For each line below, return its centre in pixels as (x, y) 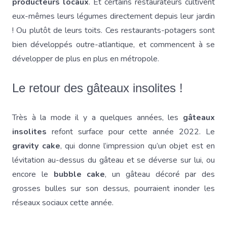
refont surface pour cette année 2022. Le (131, 132)
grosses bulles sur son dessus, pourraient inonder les (113, 188)
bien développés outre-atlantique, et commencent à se (113, 45)
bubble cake (79, 174)
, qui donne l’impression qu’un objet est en (137, 146)
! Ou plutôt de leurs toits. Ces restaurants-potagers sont (113, 30)
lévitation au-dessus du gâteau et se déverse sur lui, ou (113, 160)
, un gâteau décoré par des (160, 174)
